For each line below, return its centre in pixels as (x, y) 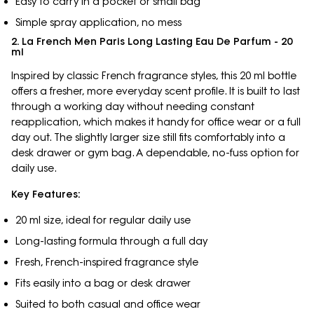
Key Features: (46, 194)
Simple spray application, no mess (98, 22)
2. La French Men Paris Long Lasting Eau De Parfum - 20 (152, 42)
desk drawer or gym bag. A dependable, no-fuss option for (155, 153)
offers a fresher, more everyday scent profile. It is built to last (156, 91)
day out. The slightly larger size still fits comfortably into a (148, 138)
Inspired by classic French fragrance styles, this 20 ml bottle (154, 76)
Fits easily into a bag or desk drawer (103, 284)
